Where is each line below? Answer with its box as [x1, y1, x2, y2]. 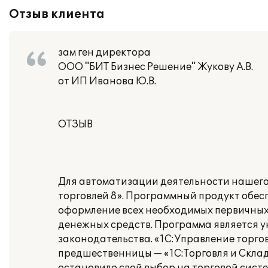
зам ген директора [58, 47, 151, 59]
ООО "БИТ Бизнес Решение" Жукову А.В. [58, 61, 253, 73]
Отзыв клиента [9, 7, 105, 22]
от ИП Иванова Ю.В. [58, 75, 156, 87]
